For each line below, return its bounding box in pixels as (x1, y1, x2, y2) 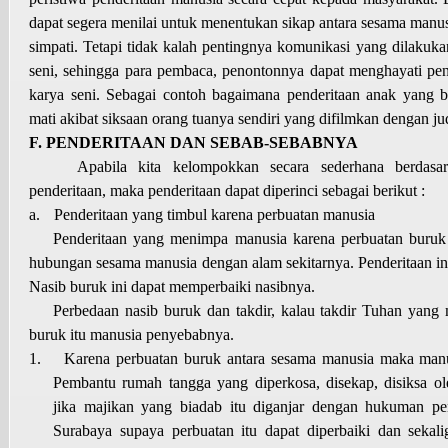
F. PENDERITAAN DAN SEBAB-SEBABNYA (29, 133, 358, 151)
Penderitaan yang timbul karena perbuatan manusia (54, 205, 375, 223)
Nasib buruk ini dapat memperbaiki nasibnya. (29, 277, 315, 295)
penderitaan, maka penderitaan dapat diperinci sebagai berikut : (29, 181, 425, 199)
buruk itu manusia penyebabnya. (29, 325, 234, 343)
